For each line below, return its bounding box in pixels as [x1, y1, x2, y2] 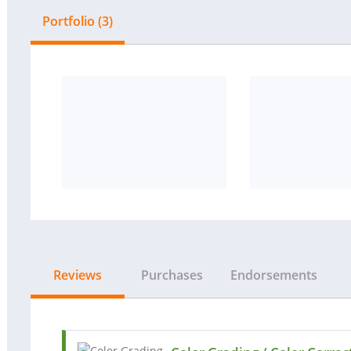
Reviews [53, 266, 102, 284]
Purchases [140, 266, 203, 284]
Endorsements [230, 266, 317, 284]
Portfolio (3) [42, 13, 113, 30]
